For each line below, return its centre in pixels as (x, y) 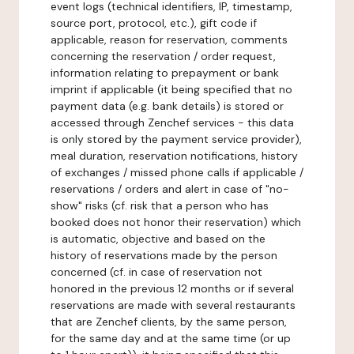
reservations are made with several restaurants (173, 305)
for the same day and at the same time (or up (171, 338)
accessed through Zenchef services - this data (172, 122)
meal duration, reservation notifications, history (174, 156)
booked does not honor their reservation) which (176, 222)
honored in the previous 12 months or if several (172, 288)
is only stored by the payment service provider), (176, 139)
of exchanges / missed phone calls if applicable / (177, 172)
